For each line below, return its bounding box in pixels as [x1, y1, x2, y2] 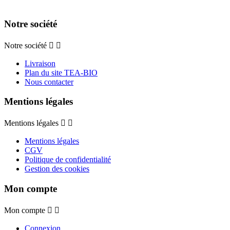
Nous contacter [25, 77, 73, 86]
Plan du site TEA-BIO [25, 68, 98, 77]
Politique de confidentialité [25, 155, 111, 164]
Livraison [25, 59, 55, 68]
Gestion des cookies [25, 164, 89, 174]
